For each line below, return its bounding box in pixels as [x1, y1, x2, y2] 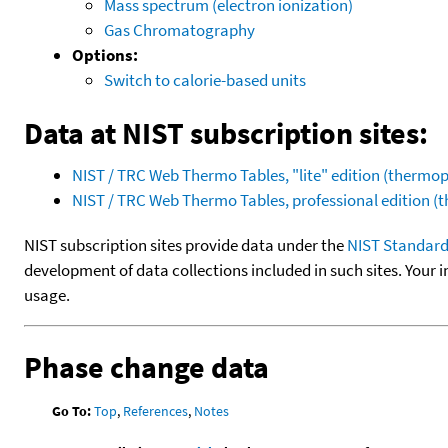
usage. [24, 283, 70, 306]
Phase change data [24, 347, 269, 386]
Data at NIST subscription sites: [24, 113, 428, 152]
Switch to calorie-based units [104, 68, 306, 91]
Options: [72, 43, 138, 66]
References [123, 401, 189, 420]
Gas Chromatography [104, 18, 255, 41]
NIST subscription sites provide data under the [24, 233, 347, 256]
